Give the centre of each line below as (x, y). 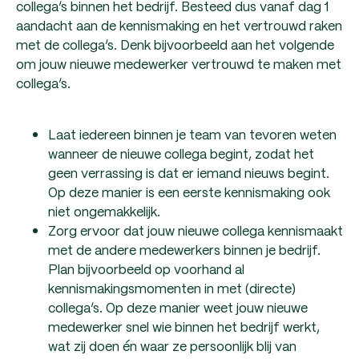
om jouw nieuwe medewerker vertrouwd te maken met (179, 63)
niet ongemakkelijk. (104, 211)
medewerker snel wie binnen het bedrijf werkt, (184, 326)
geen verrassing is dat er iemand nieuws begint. (189, 172)
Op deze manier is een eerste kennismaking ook (189, 192)
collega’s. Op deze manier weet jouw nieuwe (178, 307)
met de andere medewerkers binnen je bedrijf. (184, 249)
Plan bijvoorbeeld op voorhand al (146, 268)
